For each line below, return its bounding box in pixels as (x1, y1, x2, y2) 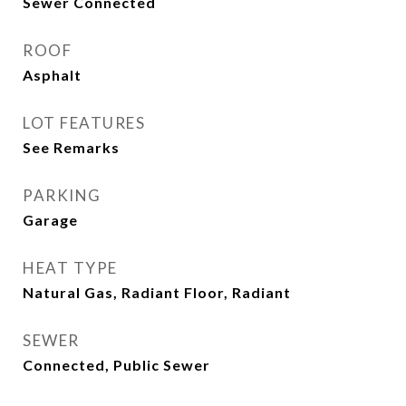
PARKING (23, 186, 101, 205)
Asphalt (23, 66, 82, 83)
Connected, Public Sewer (23, 356, 210, 373)
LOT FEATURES (23, 113, 145, 132)
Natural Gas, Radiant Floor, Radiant (23, 284, 291, 301)
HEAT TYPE (23, 258, 118, 277)
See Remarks (23, 139, 120, 156)
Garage (23, 211, 78, 228)
